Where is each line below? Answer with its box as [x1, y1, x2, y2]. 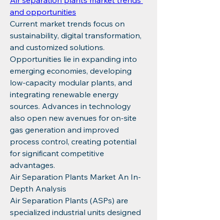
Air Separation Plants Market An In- [10, 172, 141, 182]
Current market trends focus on [10, 19, 125, 28]
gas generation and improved [10, 125, 119, 135]
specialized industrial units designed [10, 207, 141, 217]
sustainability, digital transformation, [10, 30, 141, 40]
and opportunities [10, 7, 76, 17]
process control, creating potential [10, 137, 137, 146]
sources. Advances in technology [10, 101, 131, 111]
